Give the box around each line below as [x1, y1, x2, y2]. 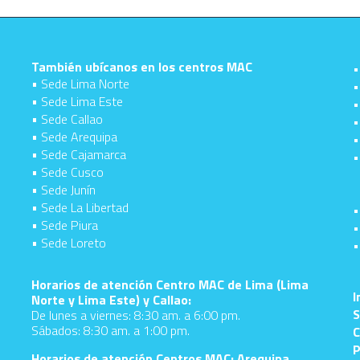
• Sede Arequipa [31, 127, 117, 146]
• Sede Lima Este [31, 92, 123, 111]
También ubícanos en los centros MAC [31, 57, 252, 76]
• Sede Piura [31, 215, 98, 235]
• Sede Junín [31, 180, 96, 199]
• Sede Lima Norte [31, 74, 129, 93]
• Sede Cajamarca [31, 145, 126, 164]
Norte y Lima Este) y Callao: [31, 290, 191, 309]
